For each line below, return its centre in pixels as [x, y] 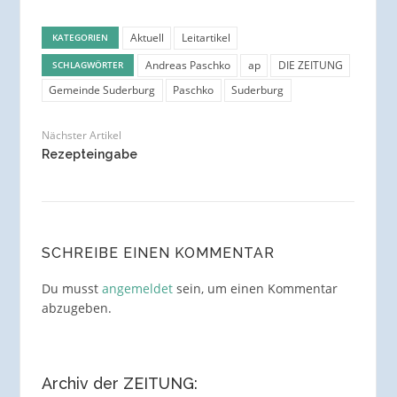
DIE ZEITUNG [310, 65]
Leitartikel [206, 37]
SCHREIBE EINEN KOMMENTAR [158, 253]
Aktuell [147, 37]
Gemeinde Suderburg [102, 90]
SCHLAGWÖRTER [88, 64]
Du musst [71, 289]
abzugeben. [76, 308]
